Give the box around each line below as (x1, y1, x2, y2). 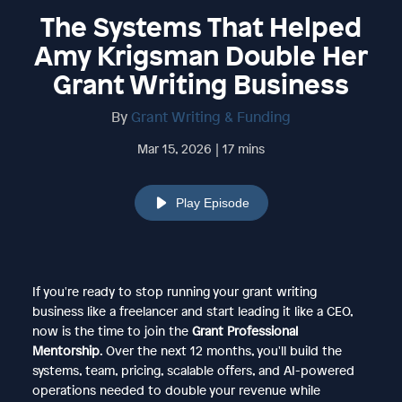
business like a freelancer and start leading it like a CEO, (31, 301, 353, 319)
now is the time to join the (31, 321, 192, 339)
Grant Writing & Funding (131, 106, 291, 127)
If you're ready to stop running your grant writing (31, 282, 317, 300)
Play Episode (175, 195, 249, 210)
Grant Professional (191, 321, 298, 339)
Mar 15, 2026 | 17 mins (137, 139, 265, 157)
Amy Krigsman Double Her (34, 37, 368, 74)
